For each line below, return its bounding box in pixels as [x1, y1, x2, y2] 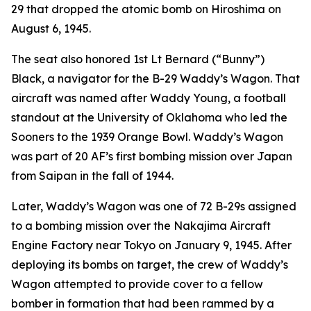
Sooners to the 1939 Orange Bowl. [11, 130, 193, 144]
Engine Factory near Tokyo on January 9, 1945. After [11, 238, 292, 252]
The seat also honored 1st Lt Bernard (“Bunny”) [11, 52, 264, 66]
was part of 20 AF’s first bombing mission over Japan [11, 149, 292, 163]
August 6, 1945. [11, 22, 91, 35]
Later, [11, 199, 46, 213]
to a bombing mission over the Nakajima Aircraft [11, 219, 271, 233]
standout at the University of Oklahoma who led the [11, 110, 287, 124]
